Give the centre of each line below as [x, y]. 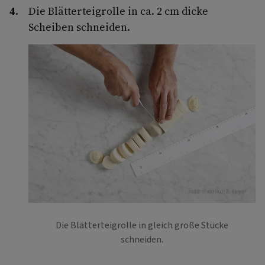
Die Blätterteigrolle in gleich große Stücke [142, 226]
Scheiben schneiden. [79, 27]
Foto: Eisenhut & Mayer [217, 192]
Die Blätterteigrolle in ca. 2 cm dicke [118, 11]
